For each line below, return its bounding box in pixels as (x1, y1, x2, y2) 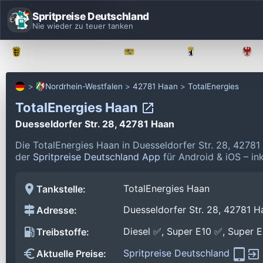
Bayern (142, 47, 168, 56)
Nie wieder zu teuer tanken (32, 21, 133, 31)
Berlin (204, 47, 225, 56)
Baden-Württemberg (29, 47, 107, 56)
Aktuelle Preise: (36, 248, 106, 260)
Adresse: (36, 204, 77, 217)
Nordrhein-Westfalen (45, 82, 123, 91)
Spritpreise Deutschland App (33, 150, 160, 163)
